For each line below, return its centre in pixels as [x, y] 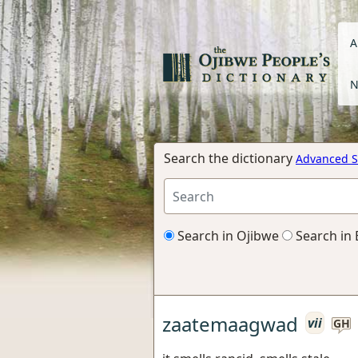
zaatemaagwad [230, 324]
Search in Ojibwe [227, 236]
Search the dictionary [230, 158]
